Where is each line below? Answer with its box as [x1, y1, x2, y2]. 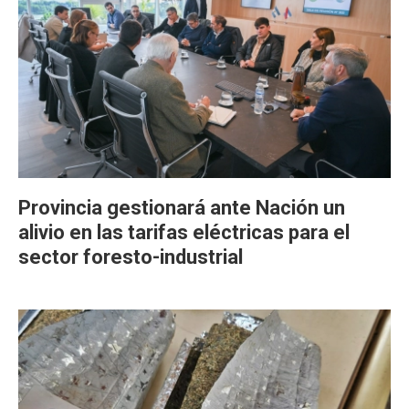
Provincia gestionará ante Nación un [18, 196, 345, 220]
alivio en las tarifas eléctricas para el [18, 221, 350, 245]
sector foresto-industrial [18, 246, 243, 269]
